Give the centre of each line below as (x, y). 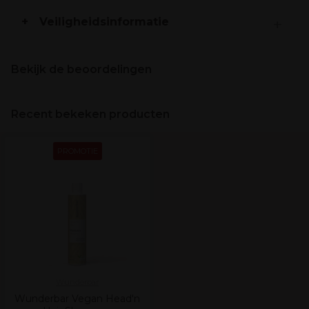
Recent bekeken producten (90, 114)
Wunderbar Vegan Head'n (77, 299)
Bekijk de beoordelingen (81, 69)
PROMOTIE (77, 151)
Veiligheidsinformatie (104, 22)
